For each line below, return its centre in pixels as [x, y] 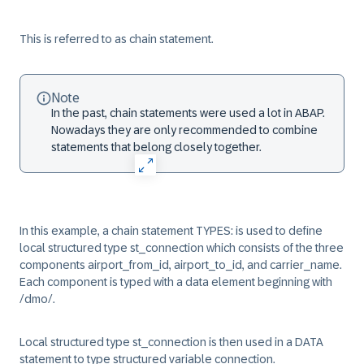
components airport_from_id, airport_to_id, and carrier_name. [181, 265]
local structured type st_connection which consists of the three [182, 248]
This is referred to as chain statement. [117, 39]
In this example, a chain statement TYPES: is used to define [171, 231]
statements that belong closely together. [156, 147]
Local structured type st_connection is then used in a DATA [171, 342]
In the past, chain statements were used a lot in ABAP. [188, 113]
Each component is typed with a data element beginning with [176, 282]
